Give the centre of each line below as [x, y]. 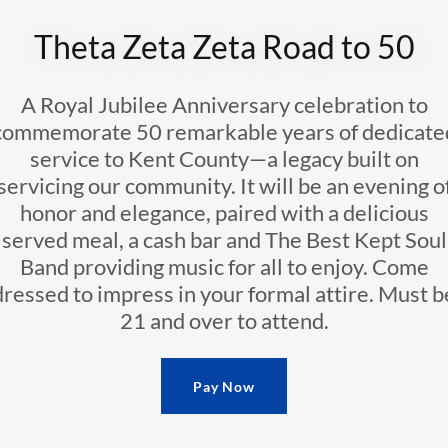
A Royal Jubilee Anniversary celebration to [224, 105]
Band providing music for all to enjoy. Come [224, 267]
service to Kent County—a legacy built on [224, 159]
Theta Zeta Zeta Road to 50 [224, 47]
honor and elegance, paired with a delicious [224, 213]
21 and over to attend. [224, 321]
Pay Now [224, 386]
